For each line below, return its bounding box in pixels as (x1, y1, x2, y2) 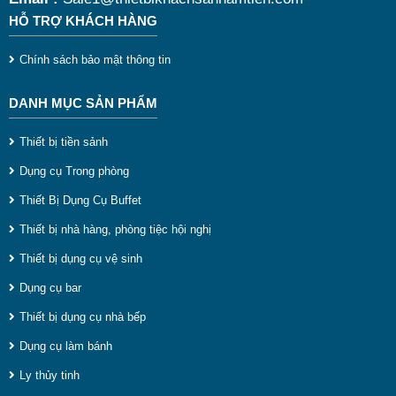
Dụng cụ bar (19, 280, 81, 294)
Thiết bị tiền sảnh (19, 134, 108, 148)
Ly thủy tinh (19, 368, 80, 382)
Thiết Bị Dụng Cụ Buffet (19, 193, 141, 207)
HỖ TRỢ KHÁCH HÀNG (9, 12, 157, 28)
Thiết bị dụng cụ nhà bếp (19, 309, 146, 324)
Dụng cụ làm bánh (19, 339, 112, 353)
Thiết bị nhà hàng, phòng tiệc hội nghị (19, 222, 211, 236)
